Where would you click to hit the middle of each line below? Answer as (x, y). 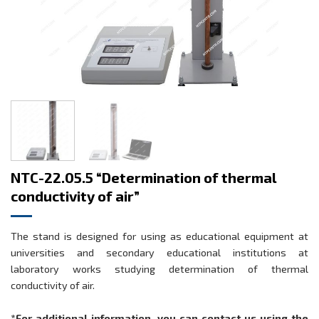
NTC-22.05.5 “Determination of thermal (144, 177)
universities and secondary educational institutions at (159, 252)
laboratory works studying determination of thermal (159, 268)
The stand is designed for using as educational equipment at (159, 236)
